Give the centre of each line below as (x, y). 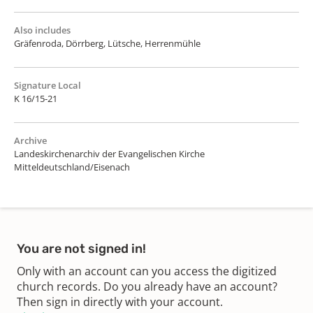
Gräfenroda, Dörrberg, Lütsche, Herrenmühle (107, 43)
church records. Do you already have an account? (147, 286)
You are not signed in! (81, 248)
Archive (30, 140)
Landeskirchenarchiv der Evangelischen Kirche (109, 153)
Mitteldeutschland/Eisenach (72, 167)
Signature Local (48, 85)
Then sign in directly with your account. (120, 301)
